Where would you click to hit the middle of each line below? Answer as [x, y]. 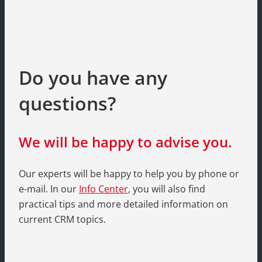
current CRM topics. [62, 220]
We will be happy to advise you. [125, 142]
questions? [68, 103]
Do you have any [93, 77]
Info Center [104, 189]
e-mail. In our [49, 189]
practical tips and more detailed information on [123, 204]
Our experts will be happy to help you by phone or [129, 174]
